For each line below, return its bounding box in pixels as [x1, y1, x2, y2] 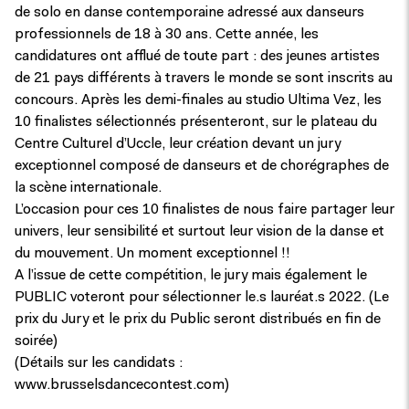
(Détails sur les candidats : [15, 356, 183, 371]
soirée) [15, 334, 58, 349]
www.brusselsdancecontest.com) [15, 378, 229, 393]
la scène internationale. [15, 181, 162, 195]
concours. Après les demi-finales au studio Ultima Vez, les [15, 93, 382, 108]
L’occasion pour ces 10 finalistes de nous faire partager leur [15, 203, 394, 217]
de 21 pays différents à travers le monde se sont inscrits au [15, 71, 393, 86]
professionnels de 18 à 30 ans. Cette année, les [15, 27, 319, 42]
